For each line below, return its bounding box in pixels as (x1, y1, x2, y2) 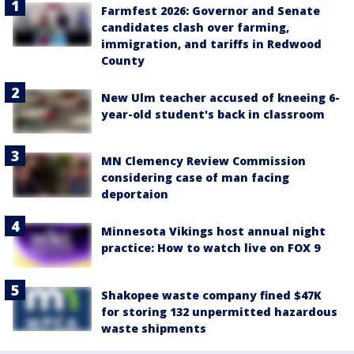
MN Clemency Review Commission (101, 153, 306, 169)
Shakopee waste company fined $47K (101, 287, 322, 303)
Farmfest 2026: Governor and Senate (101, 3, 320, 18)
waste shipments (101, 320, 206, 336)
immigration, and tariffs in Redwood (101, 36, 322, 51)
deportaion (101, 186, 168, 202)
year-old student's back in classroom (101, 107, 325, 122)
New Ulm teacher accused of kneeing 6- (101, 90, 340, 105)
